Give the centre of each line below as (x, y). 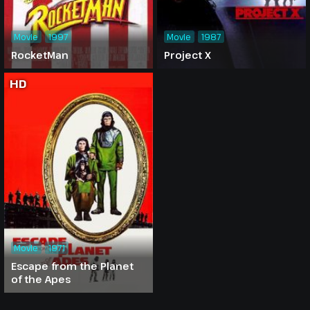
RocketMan (39, 55)
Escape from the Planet (72, 266)
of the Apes (40, 280)
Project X (187, 55)
